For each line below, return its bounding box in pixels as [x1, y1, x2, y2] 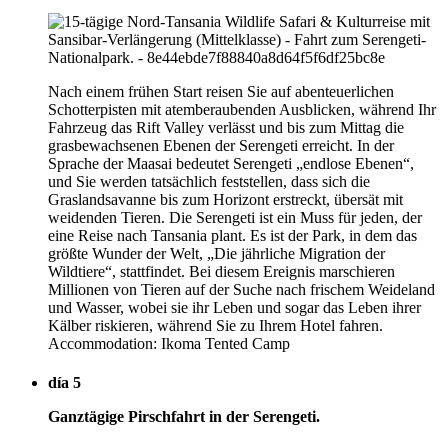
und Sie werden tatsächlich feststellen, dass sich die [48, 172, 370, 190]
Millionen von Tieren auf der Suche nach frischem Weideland [48, 280, 435, 298]
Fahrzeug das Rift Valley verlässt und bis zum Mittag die [48, 118, 404, 136]
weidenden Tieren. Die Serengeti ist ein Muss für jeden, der [48, 208, 422, 226]
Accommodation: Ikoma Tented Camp [48, 334, 290, 352]
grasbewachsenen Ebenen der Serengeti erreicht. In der [48, 136, 394, 154]
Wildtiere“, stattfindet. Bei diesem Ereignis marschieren [48, 262, 395, 280]
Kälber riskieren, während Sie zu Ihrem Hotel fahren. [48, 316, 383, 334]
